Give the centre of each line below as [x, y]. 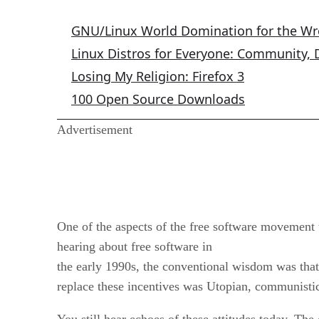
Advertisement [95, 129]
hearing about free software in [135, 246]
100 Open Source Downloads [158, 99]
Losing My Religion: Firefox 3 [158, 76]
